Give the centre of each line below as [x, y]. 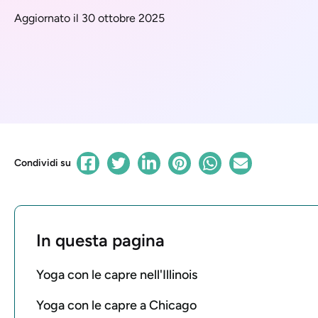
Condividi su [43, 163]
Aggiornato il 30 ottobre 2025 [89, 18]
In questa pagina [100, 240]
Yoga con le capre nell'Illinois [117, 274]
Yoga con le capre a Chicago [118, 305]
